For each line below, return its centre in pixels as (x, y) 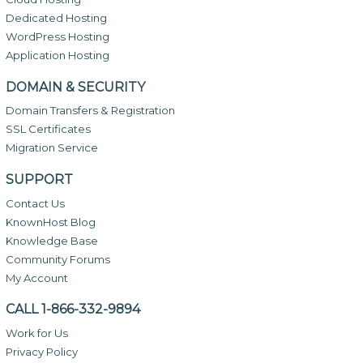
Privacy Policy (41, 352)
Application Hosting (57, 55)
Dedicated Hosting (56, 17)
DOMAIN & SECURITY (75, 87)
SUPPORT (39, 179)
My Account (36, 278)
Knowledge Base (51, 240)
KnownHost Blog (50, 222)
